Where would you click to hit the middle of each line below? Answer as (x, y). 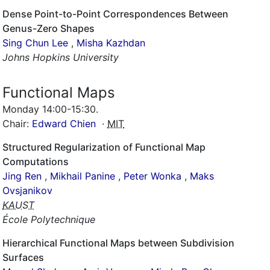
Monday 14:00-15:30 (49, 109)
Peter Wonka (152, 176)
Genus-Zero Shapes (49, 28)
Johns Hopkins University (61, 57)
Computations (36, 162)
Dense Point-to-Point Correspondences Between (115, 14)
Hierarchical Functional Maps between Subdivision (118, 243)
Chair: (17, 124)
